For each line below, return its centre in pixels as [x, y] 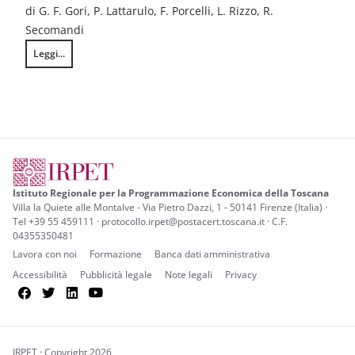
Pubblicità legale [116, 275]
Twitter [81, 292]
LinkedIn [112, 292]
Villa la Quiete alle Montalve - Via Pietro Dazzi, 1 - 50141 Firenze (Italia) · [170, 207]
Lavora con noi [45, 254]
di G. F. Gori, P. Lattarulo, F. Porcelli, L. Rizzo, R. [149, 11]
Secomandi [55, 30]
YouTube [136, 292]
